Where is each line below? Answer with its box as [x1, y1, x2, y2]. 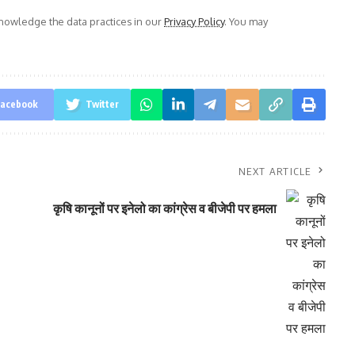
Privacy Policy [164, 14, 224, 28]
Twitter [85, 97, 119, 110]
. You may [224, 14, 268, 28]
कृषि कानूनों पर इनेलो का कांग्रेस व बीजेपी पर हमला [52, 200, 277, 217]
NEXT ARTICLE [239, 164, 311, 177]
